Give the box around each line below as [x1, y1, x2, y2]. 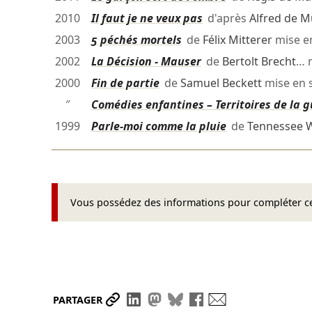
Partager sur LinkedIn [143, 292, 265, 308]
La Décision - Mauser [91, 54, 201, 70]
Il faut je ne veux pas [91, 10, 203, 26]
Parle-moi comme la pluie [91, 118, 226, 134]
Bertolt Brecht [221, 54, 296, 70]
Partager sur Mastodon [164, 292, 293, 308]
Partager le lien [122, 292, 208, 308]
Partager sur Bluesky [185, 292, 302, 308]
